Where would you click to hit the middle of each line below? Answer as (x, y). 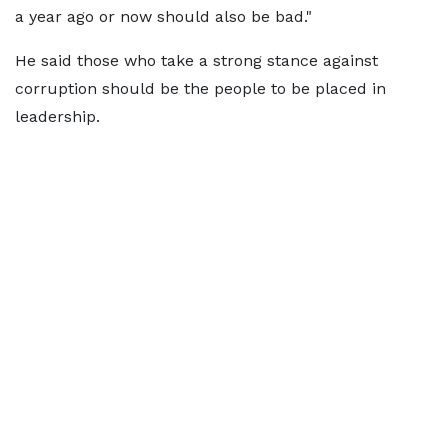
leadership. (57, 116)
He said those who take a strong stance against (196, 60)
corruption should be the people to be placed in (200, 88)
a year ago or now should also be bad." (163, 16)
